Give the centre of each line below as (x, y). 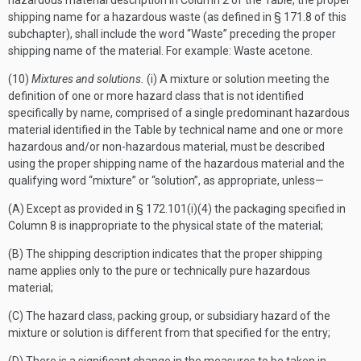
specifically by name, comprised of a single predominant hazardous (179, 113)
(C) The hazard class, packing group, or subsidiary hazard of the (169, 316)
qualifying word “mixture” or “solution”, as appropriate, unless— (166, 180)
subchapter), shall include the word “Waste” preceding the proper (172, 34)
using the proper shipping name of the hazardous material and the (176, 164)
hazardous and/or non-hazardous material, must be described (166, 147)
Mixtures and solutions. (88, 79)
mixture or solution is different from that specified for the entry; (169, 333)
